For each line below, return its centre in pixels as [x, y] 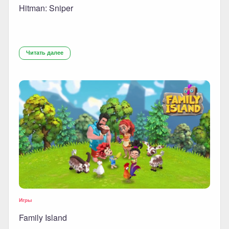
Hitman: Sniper [46, 8]
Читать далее [45, 53]
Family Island [43, 217]
